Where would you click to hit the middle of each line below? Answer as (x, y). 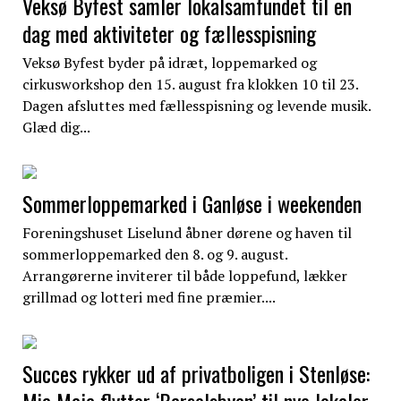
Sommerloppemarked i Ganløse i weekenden (192, 203)
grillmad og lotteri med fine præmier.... (149, 297)
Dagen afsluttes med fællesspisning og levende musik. (196, 105)
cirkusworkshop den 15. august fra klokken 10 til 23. (190, 84)
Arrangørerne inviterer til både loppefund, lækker (184, 275)
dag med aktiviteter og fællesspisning (169, 33)
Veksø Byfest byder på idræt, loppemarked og (169, 62)
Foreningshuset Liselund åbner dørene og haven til (187, 232)
